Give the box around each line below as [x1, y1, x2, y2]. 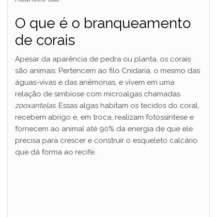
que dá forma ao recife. [15, 148, 96, 156]
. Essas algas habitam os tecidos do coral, [55, 101, 199, 110]
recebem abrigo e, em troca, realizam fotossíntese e [15, 113, 194, 122]
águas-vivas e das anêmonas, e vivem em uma [15, 78, 174, 87]
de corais [15, 31, 75, 48]
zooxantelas [15, 101, 55, 110]
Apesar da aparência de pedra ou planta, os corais [15, 55, 191, 63]
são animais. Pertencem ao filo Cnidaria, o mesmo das [15, 66, 200, 75]
